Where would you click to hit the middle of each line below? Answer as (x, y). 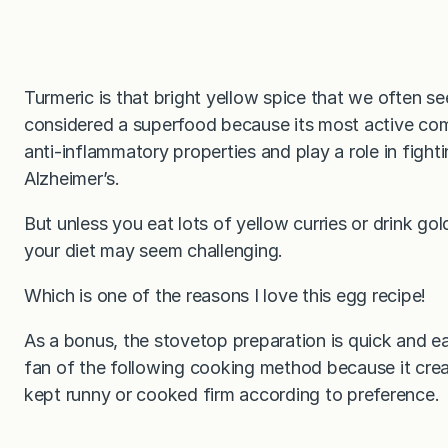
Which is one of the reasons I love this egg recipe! (225, 295)
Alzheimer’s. (72, 178)
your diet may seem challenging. (154, 250)
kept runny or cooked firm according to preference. (232, 394)
